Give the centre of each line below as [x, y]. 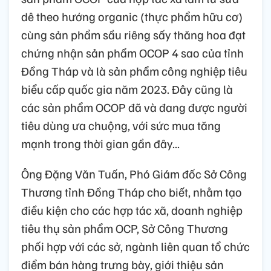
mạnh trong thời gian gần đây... [100, 143]
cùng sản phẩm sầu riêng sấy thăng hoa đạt [133, 34]
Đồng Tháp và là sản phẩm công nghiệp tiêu [134, 70]
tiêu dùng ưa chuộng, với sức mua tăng [121, 125]
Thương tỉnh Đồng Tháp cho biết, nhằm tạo [132, 191]
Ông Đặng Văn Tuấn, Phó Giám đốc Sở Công [134, 173]
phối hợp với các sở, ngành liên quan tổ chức [135, 246]
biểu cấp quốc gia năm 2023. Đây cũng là [127, 89]
